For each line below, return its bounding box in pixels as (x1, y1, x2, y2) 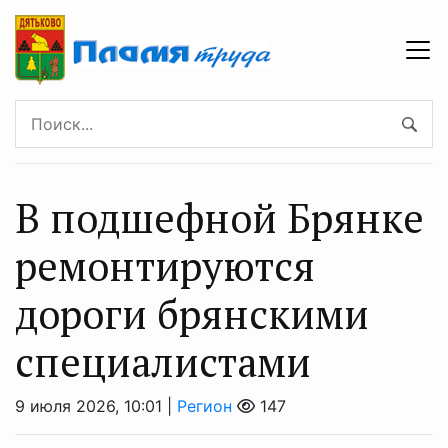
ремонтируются (15, 239, 315, 293)
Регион (177, 396, 232, 417)
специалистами (15, 335, 311, 389)
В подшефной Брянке (15, 191, 424, 245)
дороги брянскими (15, 287, 369, 341)
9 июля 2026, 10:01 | (15, 396, 177, 417)
